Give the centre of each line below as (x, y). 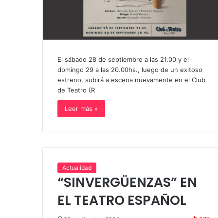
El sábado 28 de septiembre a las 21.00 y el (123, 60)
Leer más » (81, 109)
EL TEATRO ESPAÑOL (122, 200)
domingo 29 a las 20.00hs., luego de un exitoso (130, 70)
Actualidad (77, 168)
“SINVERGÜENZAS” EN (127, 182)
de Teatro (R (76, 90)
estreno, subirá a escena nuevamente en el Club (131, 80)
